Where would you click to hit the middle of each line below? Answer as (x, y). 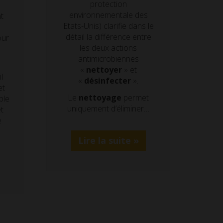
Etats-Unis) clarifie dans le (108, 26)
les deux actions (109, 48)
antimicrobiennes (108, 58)
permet (135, 98)
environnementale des (108, 15)
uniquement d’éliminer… (109, 109)
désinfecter (108, 80)
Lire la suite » (108, 140)
